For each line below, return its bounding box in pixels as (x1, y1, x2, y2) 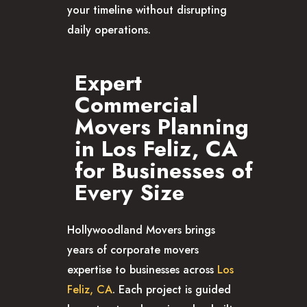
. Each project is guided (112, 281, 231, 297)
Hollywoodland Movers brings (67, 221, 215, 238)
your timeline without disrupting (67, 2, 227, 19)
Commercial (75, 88, 198, 121)
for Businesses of (75, 154, 253, 186)
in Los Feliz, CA (75, 132, 238, 164)
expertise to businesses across (67, 261, 217, 278)
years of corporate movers (67, 241, 199, 258)
